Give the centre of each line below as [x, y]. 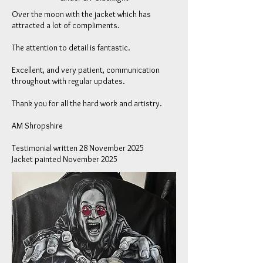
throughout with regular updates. [69, 81]
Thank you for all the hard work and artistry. [87, 103]
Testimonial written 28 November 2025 [78, 148]
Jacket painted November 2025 [65, 159]
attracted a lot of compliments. [66, 25]
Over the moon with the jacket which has [81, 14]
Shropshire [44, 126]
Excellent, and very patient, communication [86, 70]
